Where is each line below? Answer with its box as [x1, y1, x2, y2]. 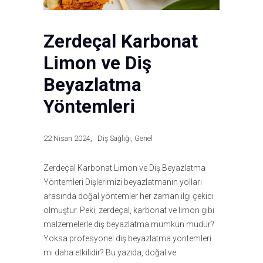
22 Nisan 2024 [43, 134, 90, 143]
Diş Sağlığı [97, 134, 131, 143]
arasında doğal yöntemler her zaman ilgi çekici [43, 191, 214, 201]
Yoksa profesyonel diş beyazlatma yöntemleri [43, 233, 211, 243]
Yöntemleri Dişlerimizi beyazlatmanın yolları [43, 177, 202, 187]
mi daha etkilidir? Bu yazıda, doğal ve [43, 247, 176, 257]
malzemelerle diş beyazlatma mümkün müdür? [43, 219, 214, 229]
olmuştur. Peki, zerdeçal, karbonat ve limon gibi [43, 205, 214, 215]
